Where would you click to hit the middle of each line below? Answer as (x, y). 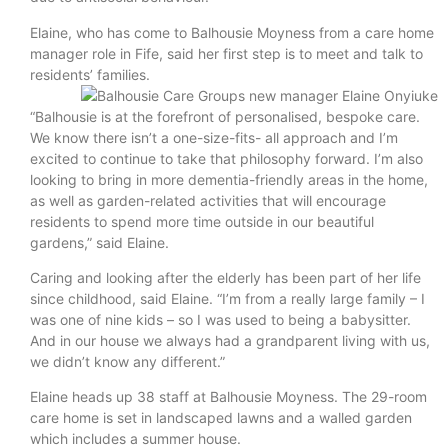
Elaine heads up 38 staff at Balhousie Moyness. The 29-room (228, 397)
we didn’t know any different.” (127, 361)
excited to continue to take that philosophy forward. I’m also (226, 158)
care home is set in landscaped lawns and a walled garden (221, 418)
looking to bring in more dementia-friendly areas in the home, (229, 179)
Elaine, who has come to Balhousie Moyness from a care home (232, 32)
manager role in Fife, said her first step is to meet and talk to (226, 53)
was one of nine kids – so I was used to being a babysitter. (220, 319)
